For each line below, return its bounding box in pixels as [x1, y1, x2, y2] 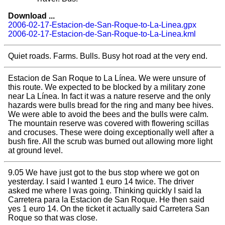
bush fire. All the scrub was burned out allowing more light [8, 137, 212, 146]
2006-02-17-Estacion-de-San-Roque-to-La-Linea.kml [8, 30, 196, 39]
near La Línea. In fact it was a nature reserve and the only [8, 92, 210, 101]
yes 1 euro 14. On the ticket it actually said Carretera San [8, 204, 209, 213]
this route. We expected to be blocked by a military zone [8, 83, 205, 92]
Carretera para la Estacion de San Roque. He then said [8, 195, 204, 204]
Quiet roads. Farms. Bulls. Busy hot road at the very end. [8, 52, 207, 61]
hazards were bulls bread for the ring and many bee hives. [8, 101, 213, 110]
